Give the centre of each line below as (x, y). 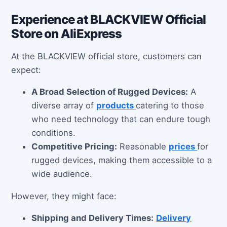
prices (183, 147)
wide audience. (62, 174)
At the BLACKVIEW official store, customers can (107, 56)
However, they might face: (64, 196)
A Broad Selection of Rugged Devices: (110, 92)
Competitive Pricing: (74, 147)
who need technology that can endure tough (121, 119)
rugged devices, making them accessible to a (122, 160)
